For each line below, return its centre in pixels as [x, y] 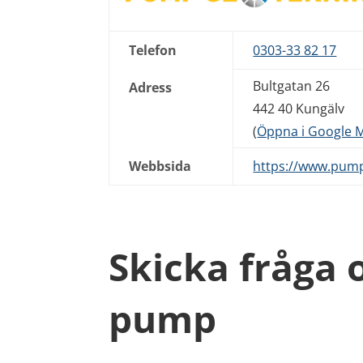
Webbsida [160, 166]
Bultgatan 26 [292, 85]
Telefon [153, 50]
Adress [151, 87]
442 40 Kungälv [299, 108]
